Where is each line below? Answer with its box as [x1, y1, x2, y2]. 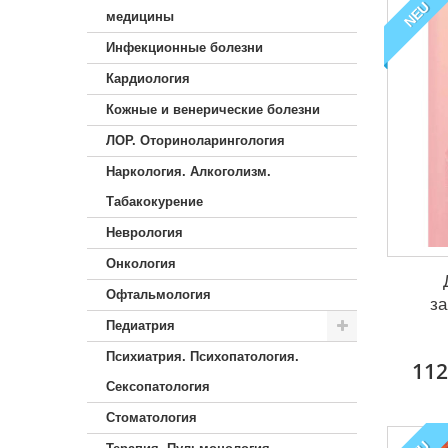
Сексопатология [106, 379, 210, 394]
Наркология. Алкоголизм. [106, 164, 271, 179]
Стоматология [106, 410, 197, 425]
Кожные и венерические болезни [106, 102, 320, 117]
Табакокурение [106, 194, 203, 209]
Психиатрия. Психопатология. [106, 349, 299, 364]
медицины [106, 9, 174, 24]
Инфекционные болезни [106, 40, 263, 55]
